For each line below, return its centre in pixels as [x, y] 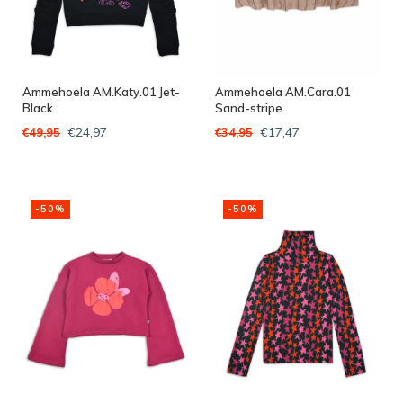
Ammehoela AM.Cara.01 [283, 91]
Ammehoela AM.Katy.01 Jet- [101, 91]
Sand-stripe [249, 107]
